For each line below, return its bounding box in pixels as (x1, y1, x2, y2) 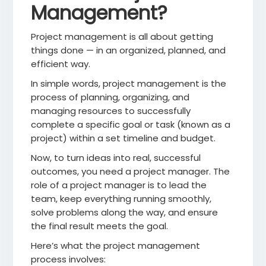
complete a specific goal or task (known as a (31, 118, 231, 131)
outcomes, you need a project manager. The (31, 165, 230, 178)
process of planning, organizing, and (31, 91, 190, 104)
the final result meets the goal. (31, 220, 169, 233)
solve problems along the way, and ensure (31, 206, 218, 219)
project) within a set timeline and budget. (31, 132, 216, 145)
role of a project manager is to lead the (31, 179, 207, 192)
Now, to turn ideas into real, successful (31, 151, 201, 164)
